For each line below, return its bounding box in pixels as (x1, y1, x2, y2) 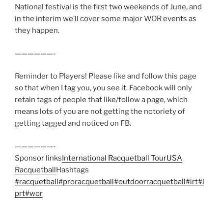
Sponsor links (15, 153, 62, 163)
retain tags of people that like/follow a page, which (15, 95, 188, 105)
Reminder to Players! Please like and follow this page (15, 72, 196, 81)
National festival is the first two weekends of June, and (15, 2, 202, 12)
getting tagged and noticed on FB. (15, 119, 131, 128)
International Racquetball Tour (62, 153, 166, 163)
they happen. (15, 26, 59, 35)
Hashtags (56, 165, 89, 174)
